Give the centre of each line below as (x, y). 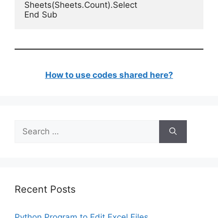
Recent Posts (45, 189)
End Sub (41, 15)
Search (28, 126)
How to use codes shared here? (109, 75)
